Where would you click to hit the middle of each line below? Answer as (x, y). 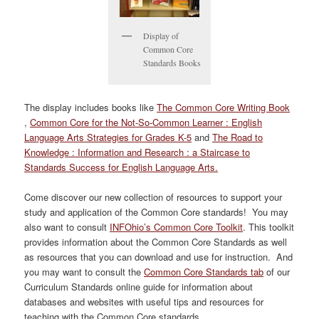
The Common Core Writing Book (224, 108)
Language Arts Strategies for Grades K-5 (108, 137)
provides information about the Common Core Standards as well (156, 242)
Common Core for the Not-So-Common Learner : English (146, 122)
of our (277, 272)
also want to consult (67, 227)
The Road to (238, 137)
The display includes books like (91, 108)
